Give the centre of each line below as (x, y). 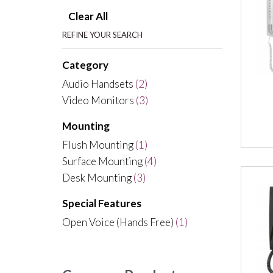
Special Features (102, 204)
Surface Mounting (102, 161)
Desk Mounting (97, 178)
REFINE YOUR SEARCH (102, 35)
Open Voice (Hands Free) (118, 222)
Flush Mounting (98, 145)
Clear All (88, 16)
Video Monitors (98, 101)
